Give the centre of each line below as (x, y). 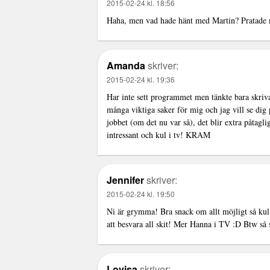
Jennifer (127, 180)
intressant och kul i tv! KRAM (159, 135)
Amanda (126, 66)
